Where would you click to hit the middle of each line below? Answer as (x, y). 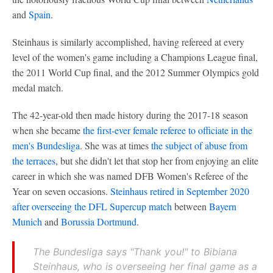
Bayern (223, 207)
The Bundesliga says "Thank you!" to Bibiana (135, 252)
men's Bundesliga (46, 146)
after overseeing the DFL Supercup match (92, 207)
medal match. (38, 88)
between (190, 207)
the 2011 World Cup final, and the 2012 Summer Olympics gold (136, 73)
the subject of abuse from (199, 146)
